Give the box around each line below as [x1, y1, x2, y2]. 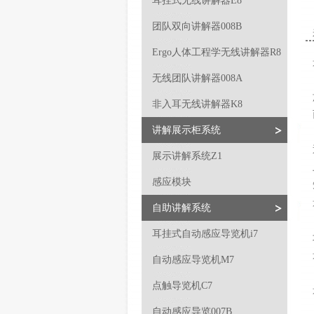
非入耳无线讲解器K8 [152, 99, 243, 109]
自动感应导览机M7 [152, 254, 234, 265]
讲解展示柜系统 [152, 125, 221, 135]
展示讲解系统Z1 [152, 151, 222, 161]
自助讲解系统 [152, 203, 211, 213]
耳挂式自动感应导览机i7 [152, 228, 258, 239]
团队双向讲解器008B [152, 21, 242, 32]
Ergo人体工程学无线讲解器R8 [152, 47, 281, 57]
